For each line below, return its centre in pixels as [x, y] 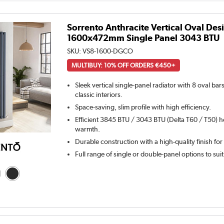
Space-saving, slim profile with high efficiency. [143, 107]
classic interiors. [99, 94]
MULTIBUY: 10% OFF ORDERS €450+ [124, 65]
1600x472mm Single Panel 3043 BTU [143, 37]
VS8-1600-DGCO [108, 51]
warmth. [88, 129]
